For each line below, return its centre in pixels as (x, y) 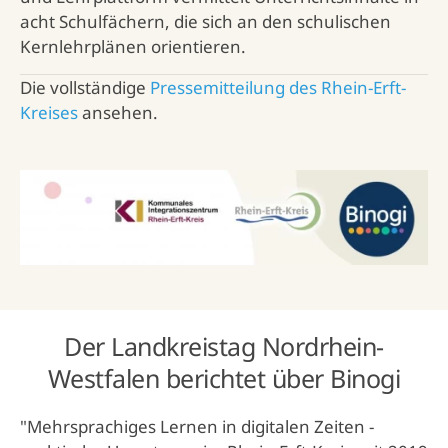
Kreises (49, 112)
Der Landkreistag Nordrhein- (224, 346)
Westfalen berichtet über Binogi (224, 378)
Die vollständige (85, 87)
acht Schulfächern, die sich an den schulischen (205, 21)
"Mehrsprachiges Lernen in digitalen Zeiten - (197, 427)
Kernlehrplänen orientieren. (133, 46)
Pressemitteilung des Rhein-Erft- (278, 87)
